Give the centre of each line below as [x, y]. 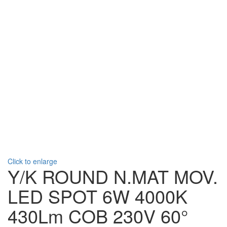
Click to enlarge [32, 161]
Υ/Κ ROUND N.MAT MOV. [113, 176]
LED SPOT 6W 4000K [98, 196]
